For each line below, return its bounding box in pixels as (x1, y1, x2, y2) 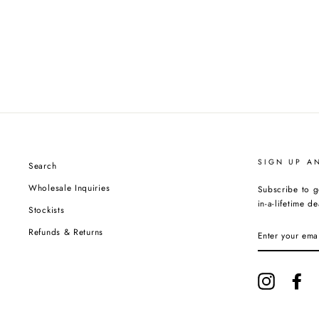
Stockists (28, 203, 65, 216)
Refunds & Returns (28, 225, 103, 238)
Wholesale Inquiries (28, 181, 110, 194)
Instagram (274, 273, 314, 286)
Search (28, 159, 57, 172)
